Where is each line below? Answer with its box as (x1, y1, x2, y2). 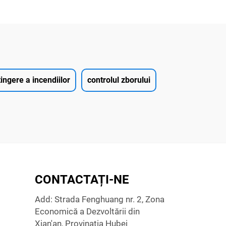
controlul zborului (87, 75, 150, 85)
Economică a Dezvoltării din (34, 206, 140, 216)
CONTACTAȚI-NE (34, 172, 129, 187)
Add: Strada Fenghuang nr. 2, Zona (34, 194, 164, 204)
